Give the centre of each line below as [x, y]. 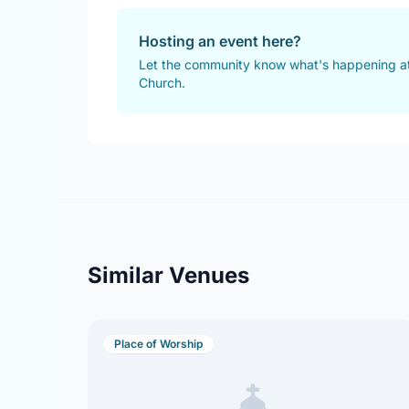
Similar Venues [168, 275]
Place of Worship [158, 344]
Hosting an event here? [220, 41]
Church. [162, 83]
